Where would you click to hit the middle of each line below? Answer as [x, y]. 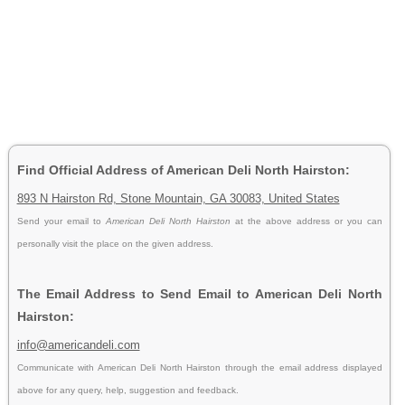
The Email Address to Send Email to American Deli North [199, 293]
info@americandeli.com [78, 344]
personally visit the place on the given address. [115, 243]
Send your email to [61, 221]
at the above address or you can [308, 221]
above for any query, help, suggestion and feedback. [127, 390]
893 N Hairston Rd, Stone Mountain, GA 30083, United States [178, 198]
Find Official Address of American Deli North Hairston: [183, 170]
